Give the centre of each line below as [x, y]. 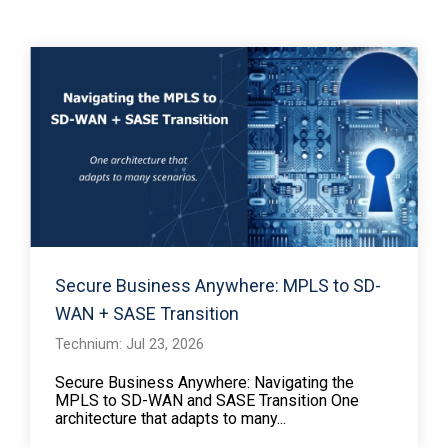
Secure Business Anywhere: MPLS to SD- [218, 285]
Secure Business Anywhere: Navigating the [204, 382]
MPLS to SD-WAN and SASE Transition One [207, 400]
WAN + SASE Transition [147, 313]
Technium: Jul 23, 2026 [129, 344]
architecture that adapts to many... [170, 418]
